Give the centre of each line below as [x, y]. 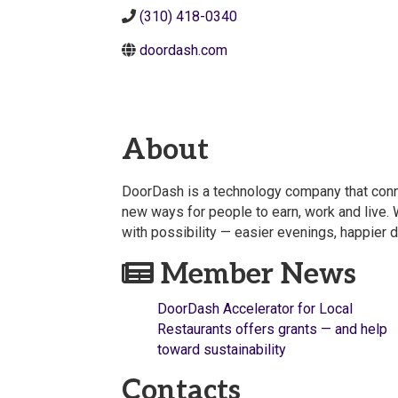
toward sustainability [222, 350]
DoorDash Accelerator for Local [255, 309]
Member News [255, 275]
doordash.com [183, 50]
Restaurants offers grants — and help [272, 330]
